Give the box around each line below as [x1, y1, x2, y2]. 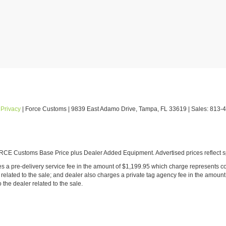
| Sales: [187, 105, 210, 112]
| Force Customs [21, 105, 67, 112]
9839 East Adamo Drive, [70, 105, 137, 112]
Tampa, [137, 105, 159, 112]
